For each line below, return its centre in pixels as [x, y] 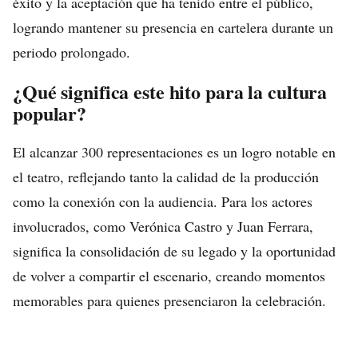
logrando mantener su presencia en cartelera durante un [173, 27]
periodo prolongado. [72, 52]
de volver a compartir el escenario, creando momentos [169, 276]
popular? [50, 113]
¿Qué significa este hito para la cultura [170, 91]
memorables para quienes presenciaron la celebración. [169, 300]
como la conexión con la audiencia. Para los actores [163, 201]
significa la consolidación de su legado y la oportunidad [174, 251]
